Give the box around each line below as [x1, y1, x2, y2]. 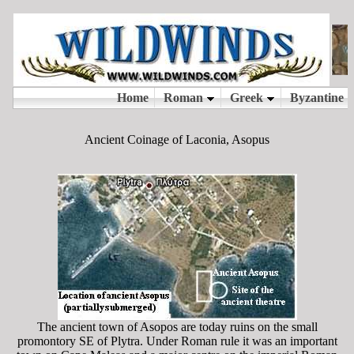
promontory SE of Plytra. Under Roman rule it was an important [17, 334, 337, 348]
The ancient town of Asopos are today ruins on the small [36, 320, 318, 333]
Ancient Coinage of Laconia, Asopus [85, 133, 269, 146]
